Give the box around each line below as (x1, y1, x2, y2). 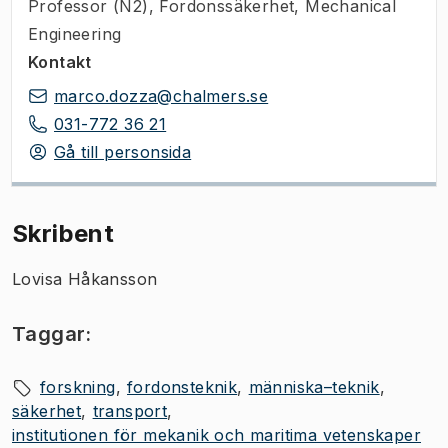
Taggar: (12, 321, 92, 346)
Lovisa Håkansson (12, 268, 158, 289)
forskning (40, 376, 116, 397)
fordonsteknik (127, 376, 238, 397)
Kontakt (28, 51, 92, 72)
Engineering (28, 23, 122, 44)
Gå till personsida (54, 141, 192, 162)
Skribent (12, 218, 115, 248)
